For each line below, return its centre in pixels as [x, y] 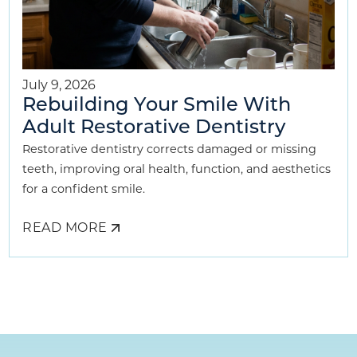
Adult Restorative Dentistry [154, 129]
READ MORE [65, 228]
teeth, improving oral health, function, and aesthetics [177, 169]
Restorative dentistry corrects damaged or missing [170, 149]
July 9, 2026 [59, 85]
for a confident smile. [84, 189]
